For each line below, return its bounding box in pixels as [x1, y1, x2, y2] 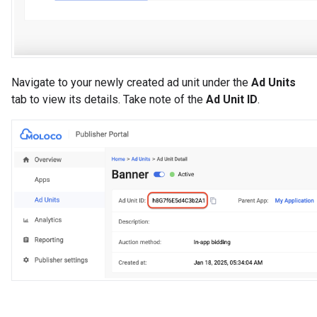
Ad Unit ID [206, 92, 258, 106]
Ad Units [251, 75, 296, 89]
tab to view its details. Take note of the [11, 92, 206, 106]
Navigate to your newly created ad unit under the [11, 75, 251, 89]
